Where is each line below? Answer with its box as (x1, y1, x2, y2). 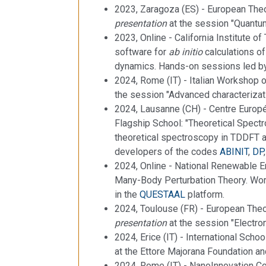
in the (115, 188, 140, 200)
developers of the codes (115, 145, 220, 157)
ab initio (169, 46, 205, 58)
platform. (185, 188, 224, 200)
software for (115, 46, 169, 58)
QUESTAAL (140, 188, 185, 200)
